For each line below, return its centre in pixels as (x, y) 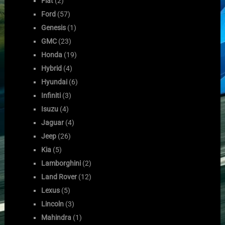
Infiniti (51, 95)
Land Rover (59, 177)
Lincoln (53, 204)
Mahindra (57, 217)
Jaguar (53, 122)
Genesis (54, 27)
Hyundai (54, 82)
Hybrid (52, 68)
